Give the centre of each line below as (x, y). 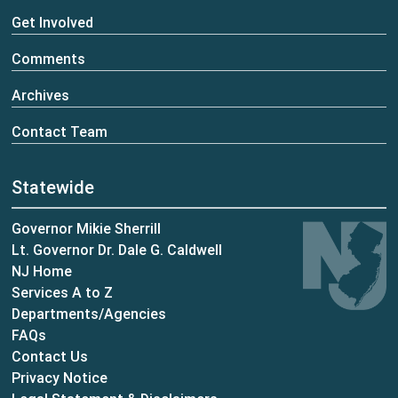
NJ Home (42, 271)
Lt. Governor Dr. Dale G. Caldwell (117, 249)
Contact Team (60, 131)
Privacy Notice (60, 377)
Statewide (53, 187)
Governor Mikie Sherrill (87, 228)
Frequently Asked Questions (139, 334)
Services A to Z (63, 292)
